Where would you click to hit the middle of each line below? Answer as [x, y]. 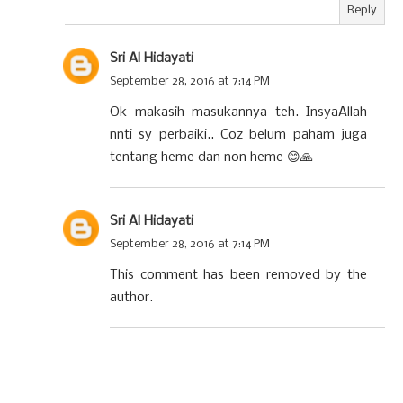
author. [131, 297]
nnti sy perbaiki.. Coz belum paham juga [238, 134]
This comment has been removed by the [238, 275]
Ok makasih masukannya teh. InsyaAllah [238, 112]
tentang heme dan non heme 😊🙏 [211, 157]
